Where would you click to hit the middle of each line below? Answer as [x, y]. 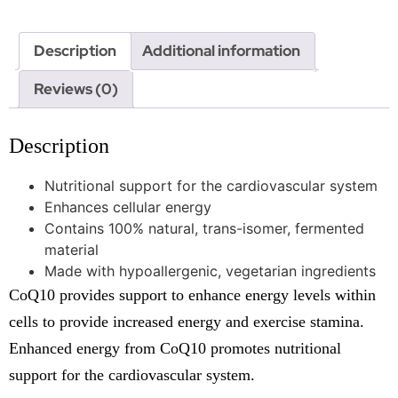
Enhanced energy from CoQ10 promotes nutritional [175, 349]
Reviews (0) [76, 89]
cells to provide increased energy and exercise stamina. [187, 322]
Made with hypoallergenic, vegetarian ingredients [210, 271]
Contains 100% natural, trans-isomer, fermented [204, 229]
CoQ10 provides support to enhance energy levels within [192, 295]
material [72, 250]
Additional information [221, 51]
